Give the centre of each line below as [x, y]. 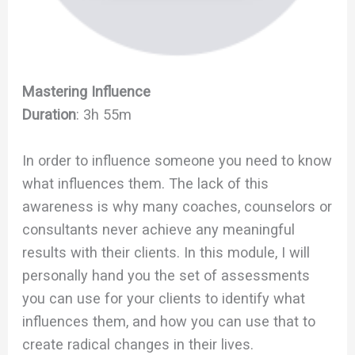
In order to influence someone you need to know [177, 161]
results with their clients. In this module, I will [166, 253]
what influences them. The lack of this [146, 184]
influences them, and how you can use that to [169, 322]
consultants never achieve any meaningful [159, 230]
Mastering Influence [87, 92]
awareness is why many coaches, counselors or [177, 207]
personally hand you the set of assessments [166, 276]
